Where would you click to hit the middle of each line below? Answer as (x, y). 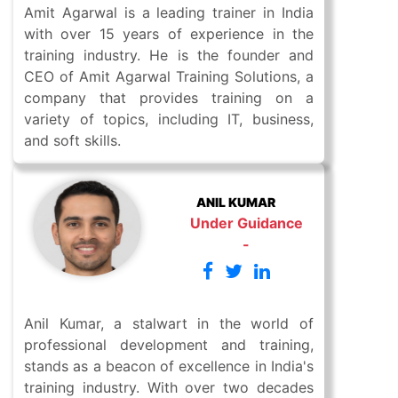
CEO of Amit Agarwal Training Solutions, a (169, 77)
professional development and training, (169, 345)
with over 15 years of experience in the (169, 34)
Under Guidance (246, 223)
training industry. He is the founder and (169, 56)
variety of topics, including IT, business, (169, 119)
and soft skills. (72, 141)
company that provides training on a (169, 98)
